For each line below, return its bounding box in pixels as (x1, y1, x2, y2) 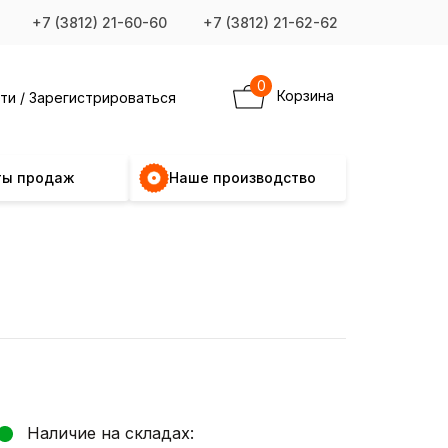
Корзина (277, 86, 334, 104)
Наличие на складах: (27, 423, 194, 444)
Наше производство (169, 169, 317, 186)
